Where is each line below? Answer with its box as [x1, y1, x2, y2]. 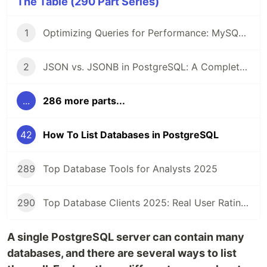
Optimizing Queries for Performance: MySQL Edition [238, 27, 246, 39]
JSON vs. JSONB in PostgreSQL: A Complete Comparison [240, 61, 247, 73]
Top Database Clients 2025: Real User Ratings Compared [241, 197, 249, 209]
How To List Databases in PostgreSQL [43, 129, 219, 141]
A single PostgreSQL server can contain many [7, 231, 244, 244]
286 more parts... [43, 95, 125, 107]
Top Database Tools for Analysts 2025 [43, 163, 218, 175]
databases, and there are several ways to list [7, 247, 237, 260]
